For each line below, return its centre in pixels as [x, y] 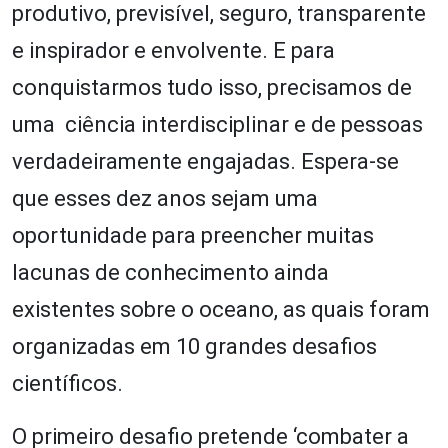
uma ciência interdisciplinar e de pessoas [217, 124]
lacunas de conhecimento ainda [170, 272]
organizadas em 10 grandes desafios [194, 346]
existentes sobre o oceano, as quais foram [221, 309]
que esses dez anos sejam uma [165, 198]
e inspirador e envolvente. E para [173, 50]
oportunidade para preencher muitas [193, 235]
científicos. [67, 383]
